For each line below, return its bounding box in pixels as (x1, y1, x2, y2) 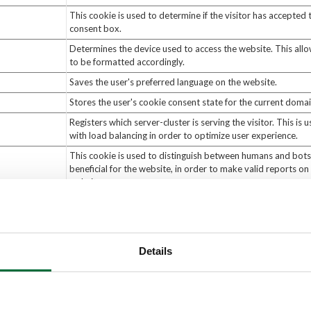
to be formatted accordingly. (69, 56, 185, 67)
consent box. (69, 23, 121, 34)
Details (138, 244, 173, 257)
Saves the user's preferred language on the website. (69, 76, 277, 87)
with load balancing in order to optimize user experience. (69, 130, 298, 141)
